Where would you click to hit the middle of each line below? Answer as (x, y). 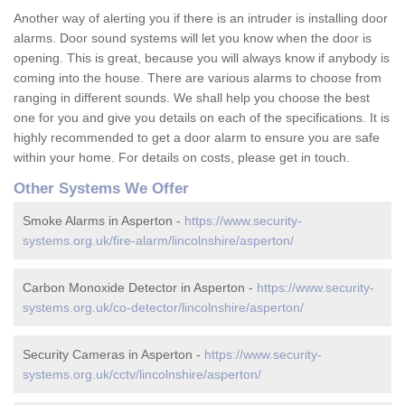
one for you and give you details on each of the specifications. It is (202, 118)
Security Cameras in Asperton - (113, 355)
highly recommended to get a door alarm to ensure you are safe (197, 138)
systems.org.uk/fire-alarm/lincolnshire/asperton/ (158, 241)
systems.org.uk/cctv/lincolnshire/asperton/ (142, 375)
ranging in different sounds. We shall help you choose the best (192, 98)
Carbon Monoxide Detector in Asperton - (140, 288)
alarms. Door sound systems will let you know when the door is (193, 38)
